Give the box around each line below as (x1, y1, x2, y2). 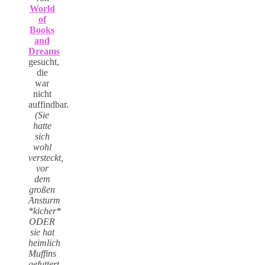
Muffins (28, 248, 56, 259)
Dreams (28, 46, 60, 57)
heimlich (28, 238, 60, 248)
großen (29, 185, 55, 195)
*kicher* (28, 206, 61, 216)
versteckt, (28, 153, 63, 163)
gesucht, (28, 57, 59, 67)
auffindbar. (28, 99, 69, 110)
